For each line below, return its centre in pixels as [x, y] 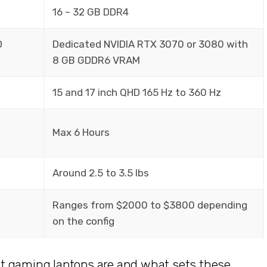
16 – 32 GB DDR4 [90, 12]
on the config [83, 221]
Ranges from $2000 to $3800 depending [150, 205]
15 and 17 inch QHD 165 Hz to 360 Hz [136, 92]
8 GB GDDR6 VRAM [96, 60]
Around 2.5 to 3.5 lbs [100, 173]
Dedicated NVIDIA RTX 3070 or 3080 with [150, 44]
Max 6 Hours [81, 132]
